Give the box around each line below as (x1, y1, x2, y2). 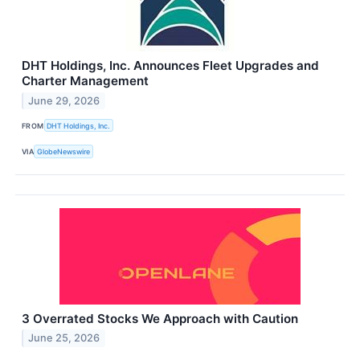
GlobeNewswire (37, 146, 91, 156)
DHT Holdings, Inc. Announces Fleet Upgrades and (22, 58, 319, 74)
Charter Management (22, 73, 149, 89)
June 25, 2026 (28, 332, 100, 345)
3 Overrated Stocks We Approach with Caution (22, 310, 298, 326)
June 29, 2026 (28, 95, 100, 108)
